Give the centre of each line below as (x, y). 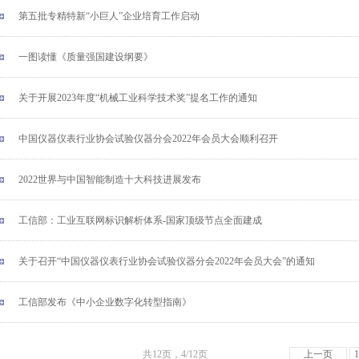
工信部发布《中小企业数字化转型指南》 (105, 302)
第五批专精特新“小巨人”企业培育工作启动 (109, 16)
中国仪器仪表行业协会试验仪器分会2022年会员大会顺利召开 (148, 139)
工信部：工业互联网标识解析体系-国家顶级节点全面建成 (140, 220)
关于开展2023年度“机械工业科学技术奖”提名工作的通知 (138, 98)
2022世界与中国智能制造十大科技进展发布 (110, 179)
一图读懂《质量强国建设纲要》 (86, 57)
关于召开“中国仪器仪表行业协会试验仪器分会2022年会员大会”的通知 (167, 261)
